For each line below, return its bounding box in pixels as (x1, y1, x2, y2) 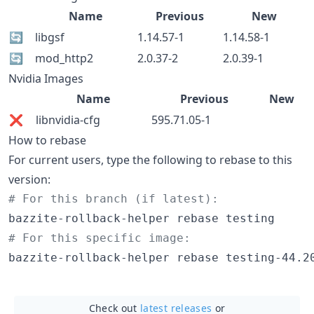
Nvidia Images (8, 70, 83, 86)
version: (8, 171, 50, 187)
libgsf (35, 29, 64, 45)
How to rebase (8, 132, 86, 148)
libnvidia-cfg (36, 111, 100, 128)
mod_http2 (35, 50, 93, 66)
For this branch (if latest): (15, 191, 219, 205)
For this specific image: (15, 231, 191, 245)
